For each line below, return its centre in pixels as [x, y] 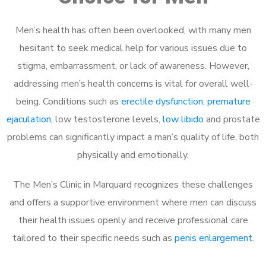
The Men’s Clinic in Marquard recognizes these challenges [133, 185]
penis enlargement [213, 238]
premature [229, 102]
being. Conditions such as [68, 102]
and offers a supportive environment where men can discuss [133, 202]
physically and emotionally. [133, 155]
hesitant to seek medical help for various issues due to [133, 48]
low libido [183, 119]
